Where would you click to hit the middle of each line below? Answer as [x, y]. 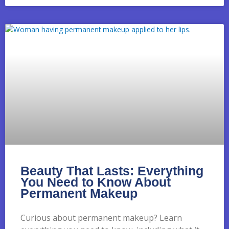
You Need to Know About [96, 182]
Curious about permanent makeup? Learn [101, 217]
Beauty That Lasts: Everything [112, 170]
